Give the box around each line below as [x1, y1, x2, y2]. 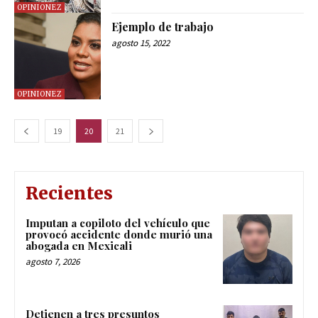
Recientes [26, 182, 113, 205]
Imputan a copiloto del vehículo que [26, 216, 210, 231]
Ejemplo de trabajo [111, 18, 214, 34]
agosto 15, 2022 [111, 36, 170, 49]
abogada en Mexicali [26, 238, 132, 253]
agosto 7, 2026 [26, 256, 79, 268]
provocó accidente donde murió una [26, 227, 212, 242]
